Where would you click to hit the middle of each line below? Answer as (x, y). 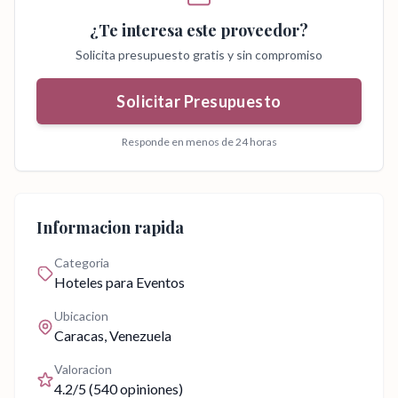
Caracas (79, 335)
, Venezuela (138, 335)
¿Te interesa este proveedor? (199, 30)
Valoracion (83, 369)
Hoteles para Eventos (119, 282)
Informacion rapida (110, 227)
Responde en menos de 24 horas (199, 142)
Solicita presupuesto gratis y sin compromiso (199, 55)
